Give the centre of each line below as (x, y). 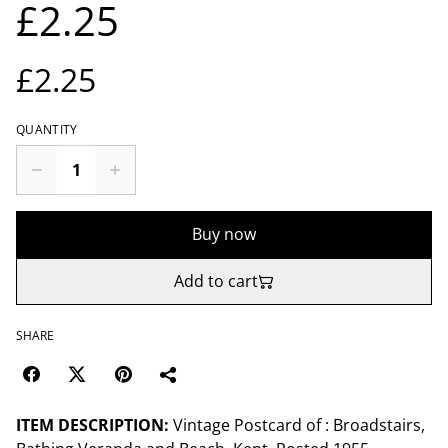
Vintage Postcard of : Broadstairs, (297, 425)
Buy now (224, 234)
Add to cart (216, 281)
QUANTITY (47, 129)
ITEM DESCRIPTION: (92, 425)
